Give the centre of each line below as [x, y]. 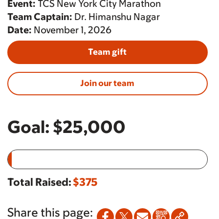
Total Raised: [39, 182]
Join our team [108, 83]
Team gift [108, 52]
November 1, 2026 [72, 30]
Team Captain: [40, 17]
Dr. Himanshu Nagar [116, 17]
